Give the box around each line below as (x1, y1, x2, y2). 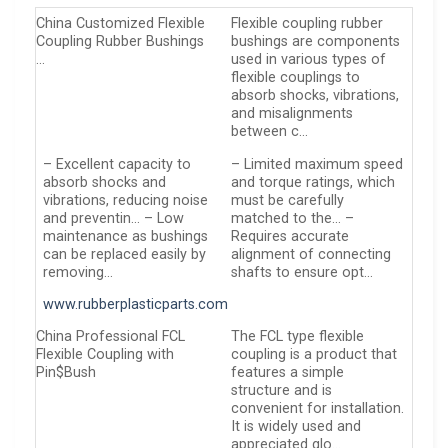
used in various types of (231, 51, 387, 69)
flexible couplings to (231, 69, 361, 87)
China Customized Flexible (36, 15, 205, 33)
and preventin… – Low (43, 209, 185, 227)
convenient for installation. (231, 400, 405, 418)
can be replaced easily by (43, 245, 207, 263)
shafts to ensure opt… (231, 263, 374, 281)
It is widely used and (231, 418, 362, 436)
